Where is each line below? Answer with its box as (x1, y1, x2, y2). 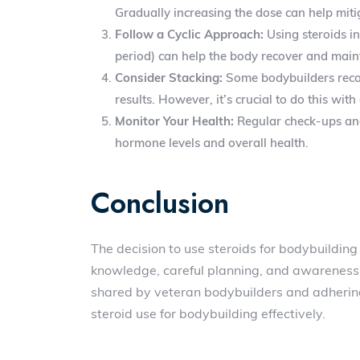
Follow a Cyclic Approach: (115, 27, 264, 42)
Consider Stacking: (115, 70, 223, 85)
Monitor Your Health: (115, 113, 235, 129)
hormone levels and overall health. (115, 135, 309, 150)
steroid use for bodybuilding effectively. (91, 305, 326, 321)
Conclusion (91, 183, 230, 223)
